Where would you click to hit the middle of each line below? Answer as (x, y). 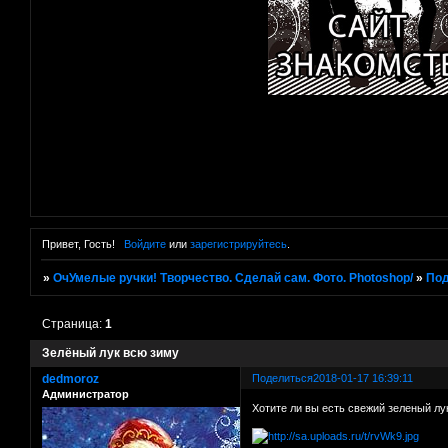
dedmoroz (70, 379)
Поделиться (283, 378)
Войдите (144, 244)
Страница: (74, 324)
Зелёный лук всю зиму (110, 353)
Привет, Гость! (78, 244)
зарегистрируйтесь (238, 244)
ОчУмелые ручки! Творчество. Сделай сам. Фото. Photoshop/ (233, 278)
